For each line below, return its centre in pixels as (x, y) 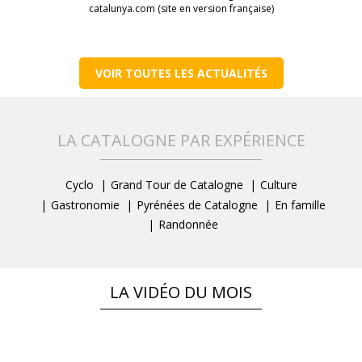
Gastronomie (85, 204)
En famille (300, 204)
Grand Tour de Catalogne (177, 185)
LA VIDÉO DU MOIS (181, 292)
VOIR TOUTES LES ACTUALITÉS (181, 73)
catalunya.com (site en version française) (181, 8)
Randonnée (188, 224)
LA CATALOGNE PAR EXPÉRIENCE (181, 140)
